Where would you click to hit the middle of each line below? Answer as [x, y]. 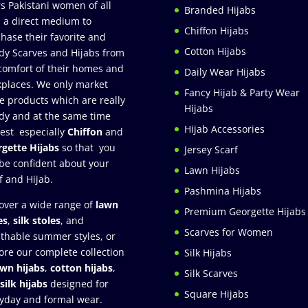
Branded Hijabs [220, 10]
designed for [79, 283]
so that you [87, 147]
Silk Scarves [211, 273]
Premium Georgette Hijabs [245, 211]
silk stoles [36, 220]
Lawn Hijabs [212, 170]
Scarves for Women [228, 232]
